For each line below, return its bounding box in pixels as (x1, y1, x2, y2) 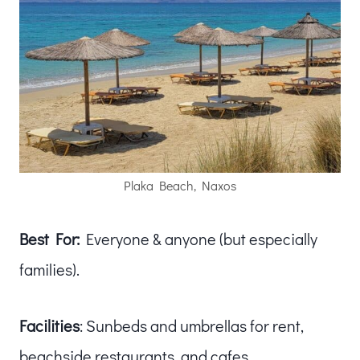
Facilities (19, 314, 80, 336)
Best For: (19, 227, 80, 249)
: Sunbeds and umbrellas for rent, (80, 314, 304, 336)
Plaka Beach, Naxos (124, 176, 236, 194)
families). (19, 258, 80, 280)
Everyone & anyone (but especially (80, 227, 317, 249)
